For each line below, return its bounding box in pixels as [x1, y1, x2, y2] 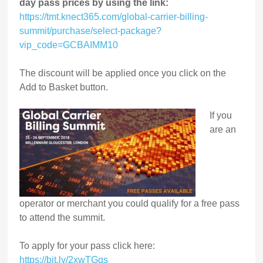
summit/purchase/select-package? [19, 26, 162, 36]
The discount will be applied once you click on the [19, 68, 227, 79]
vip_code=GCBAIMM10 [19, 40, 119, 50]
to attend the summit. [19, 213, 106, 223]
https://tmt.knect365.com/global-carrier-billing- [19, 12, 208, 22]
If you [210, 110, 232, 121]
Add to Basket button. [19, 82, 109, 93]
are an [210, 124, 237, 135]
